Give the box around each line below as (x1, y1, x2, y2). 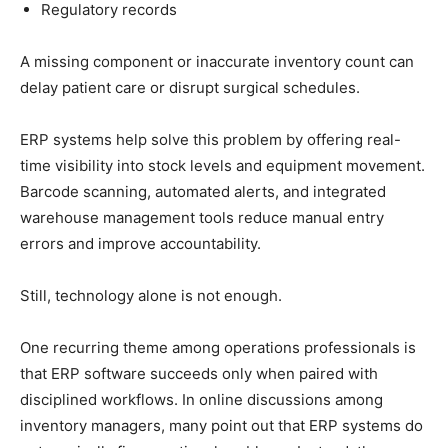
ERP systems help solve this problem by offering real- (20, 130, 401, 150)
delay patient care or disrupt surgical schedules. (20, 78, 360, 98)
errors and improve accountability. (20, 234, 261, 254)
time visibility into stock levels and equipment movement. (20, 156, 425, 176)
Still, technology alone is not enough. (20, 286, 282, 306)
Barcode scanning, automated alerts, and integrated (20, 182, 386, 202)
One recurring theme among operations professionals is (20, 338, 416, 358)
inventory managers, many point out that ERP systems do (20, 416, 423, 436)
